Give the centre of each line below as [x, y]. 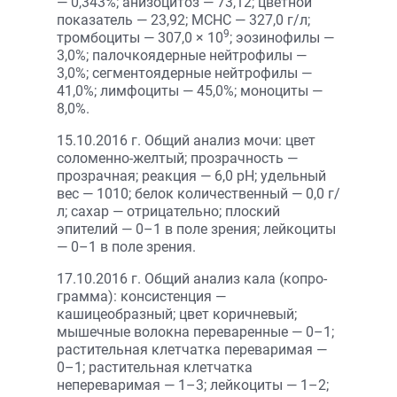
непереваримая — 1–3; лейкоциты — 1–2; [193, 385]
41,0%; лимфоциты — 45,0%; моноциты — [190, 91]
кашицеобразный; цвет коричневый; [177, 314]
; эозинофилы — [282, 38]
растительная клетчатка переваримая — [192, 350]
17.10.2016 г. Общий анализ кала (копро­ [192, 279]
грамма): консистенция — [141, 296]
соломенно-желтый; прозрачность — [177, 158]
